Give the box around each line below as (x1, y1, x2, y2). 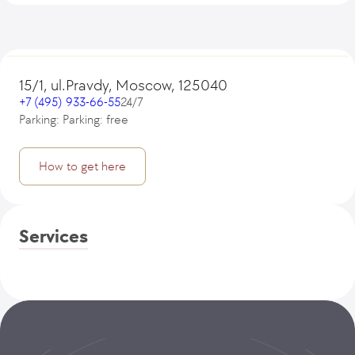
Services (19, 225, 88, 247)
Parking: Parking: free (19, 112, 128, 127)
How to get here (39, 158, 126, 174)
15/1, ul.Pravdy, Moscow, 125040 (19, 75, 227, 94)
